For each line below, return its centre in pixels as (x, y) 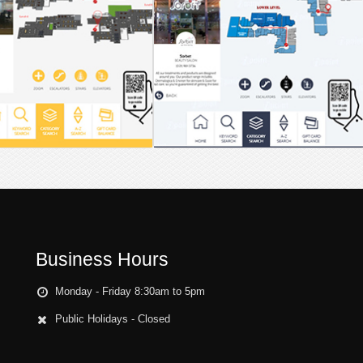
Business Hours (102, 260)
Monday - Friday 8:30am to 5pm (130, 292)
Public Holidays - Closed (113, 320)
